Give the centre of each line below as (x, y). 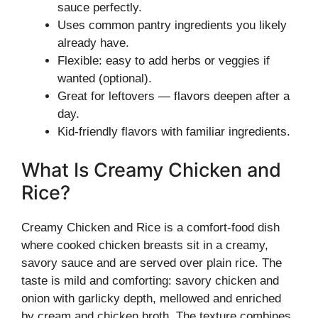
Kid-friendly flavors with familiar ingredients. (174, 132)
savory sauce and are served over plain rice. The (152, 263)
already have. (93, 43)
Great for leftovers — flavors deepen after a (174, 96)
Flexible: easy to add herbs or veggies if (164, 61)
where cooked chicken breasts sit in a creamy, (145, 245)
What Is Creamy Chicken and (151, 170)
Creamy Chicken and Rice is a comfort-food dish (150, 227)
